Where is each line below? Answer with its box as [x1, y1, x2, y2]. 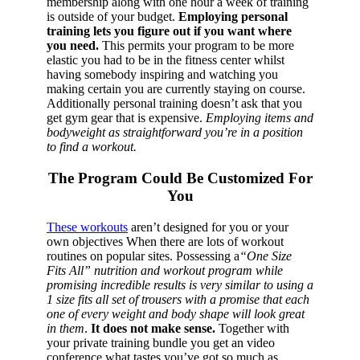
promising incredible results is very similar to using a [47, 277, 313, 292]
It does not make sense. [91, 321, 215, 335]
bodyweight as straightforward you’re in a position [47, 125, 303, 140]
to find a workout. [47, 140, 137, 154]
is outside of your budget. [47, 10, 178, 24]
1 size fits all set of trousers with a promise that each [47, 292, 309, 306]
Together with [215, 321, 289, 335]
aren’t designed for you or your [128, 219, 288, 234]
